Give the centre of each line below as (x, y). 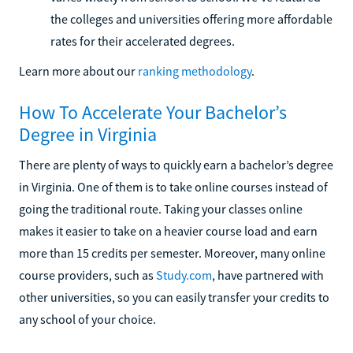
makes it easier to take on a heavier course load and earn (168, 230)
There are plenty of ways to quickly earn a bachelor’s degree (176, 164)
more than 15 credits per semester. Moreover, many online (172, 253)
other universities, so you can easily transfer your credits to (174, 297)
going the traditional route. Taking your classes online (161, 208)
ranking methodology (195, 71)
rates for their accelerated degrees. (143, 41)
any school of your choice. (87, 319)
